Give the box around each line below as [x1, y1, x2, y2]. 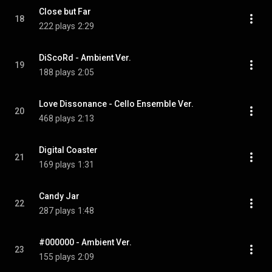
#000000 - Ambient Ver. [39, 237, 132, 247]
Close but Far [39, 7, 91, 16]
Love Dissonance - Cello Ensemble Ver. [39, 99, 194, 109]
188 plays [39, 67, 75, 77]
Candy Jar [39, 191, 80, 201]
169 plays [39, 160, 75, 169]
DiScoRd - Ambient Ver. [39, 53, 131, 63]
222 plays [39, 21, 75, 31]
